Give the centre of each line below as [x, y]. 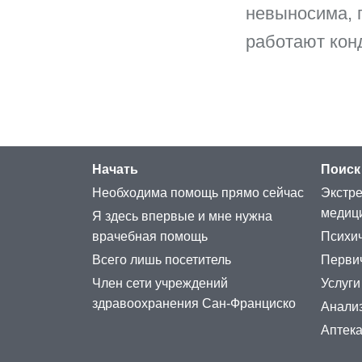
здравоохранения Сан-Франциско [194, 304]
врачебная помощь [150, 237]
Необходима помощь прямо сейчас [198, 193]
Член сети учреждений [160, 284]
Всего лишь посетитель [162, 260]
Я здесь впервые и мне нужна [182, 217]
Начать [115, 170]
